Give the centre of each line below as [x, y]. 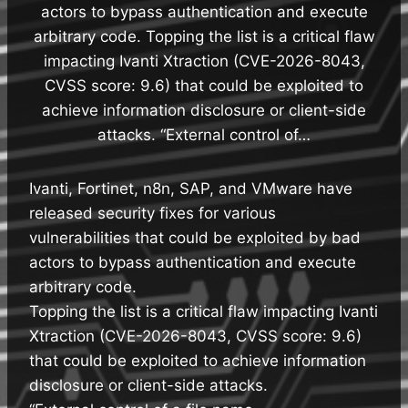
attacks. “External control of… [204, 134]
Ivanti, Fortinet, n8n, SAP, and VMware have [191, 188]
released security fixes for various [153, 213]
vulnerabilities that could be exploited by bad [195, 237]
